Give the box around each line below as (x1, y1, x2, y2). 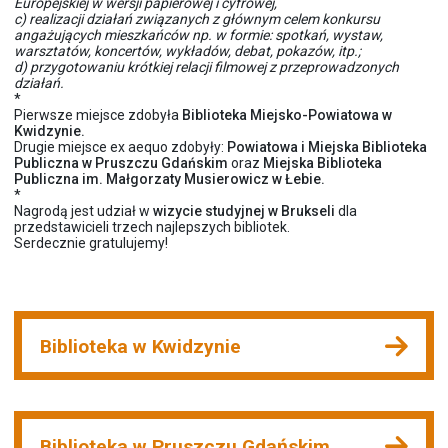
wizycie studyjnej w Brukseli (153, 203, 335, 220)
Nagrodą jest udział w (14, 203, 153, 220)
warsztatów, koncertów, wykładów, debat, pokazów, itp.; (14, 43, 364, 60)
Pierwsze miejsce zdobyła (14, 107, 182, 124)
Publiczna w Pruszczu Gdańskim (14, 155, 228, 172)
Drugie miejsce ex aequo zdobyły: (14, 139, 227, 156)
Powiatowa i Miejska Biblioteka (227, 139, 427, 156)
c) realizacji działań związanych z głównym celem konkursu (14, 11, 380, 28)
